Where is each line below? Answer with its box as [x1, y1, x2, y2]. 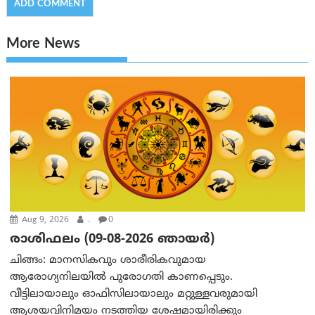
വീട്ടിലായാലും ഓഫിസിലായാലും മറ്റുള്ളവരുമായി [10, 288, 258, 302]
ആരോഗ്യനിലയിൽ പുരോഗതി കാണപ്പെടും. [10, 271, 233, 285]
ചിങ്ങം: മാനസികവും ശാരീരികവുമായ [10, 254, 207, 268]
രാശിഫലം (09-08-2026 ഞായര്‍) [10, 231, 215, 248]
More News [6, 36, 81, 54]
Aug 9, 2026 [19, 215, 70, 226]
